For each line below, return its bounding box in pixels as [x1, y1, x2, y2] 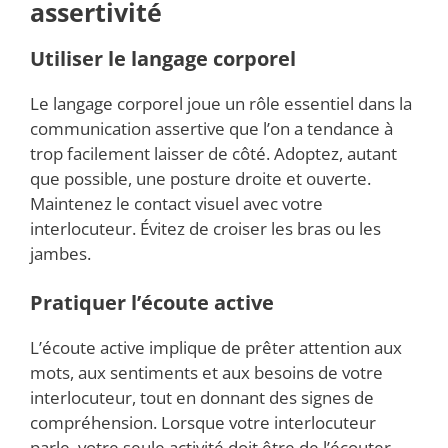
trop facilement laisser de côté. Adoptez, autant [30, 141, 397, 165]
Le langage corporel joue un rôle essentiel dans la [30, 91, 412, 115]
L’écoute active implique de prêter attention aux [30, 336, 402, 360]
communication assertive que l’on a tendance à [30, 116, 393, 140]
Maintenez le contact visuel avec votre [30, 191, 323, 215]
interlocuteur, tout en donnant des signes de [30, 386, 374, 410]
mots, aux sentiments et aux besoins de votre [30, 361, 383, 385]
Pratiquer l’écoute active [30, 289, 274, 317]
